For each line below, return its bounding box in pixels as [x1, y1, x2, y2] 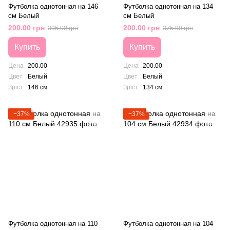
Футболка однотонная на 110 [8, 220, 98, 227]
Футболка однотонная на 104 [123, 220, 213, 227]
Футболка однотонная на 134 [123, 3, 213, 10]
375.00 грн [163, 25, 193, 32]
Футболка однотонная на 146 [8, 3, 98, 10]
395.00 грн [48, 25, 78, 32]
